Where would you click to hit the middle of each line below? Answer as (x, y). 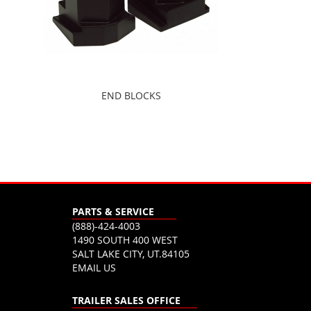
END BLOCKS (132, 95)
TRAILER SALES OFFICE (126, 300)
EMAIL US (94, 268)
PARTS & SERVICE (113, 211)
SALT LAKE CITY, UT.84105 (131, 254)
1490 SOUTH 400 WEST (125, 240)
